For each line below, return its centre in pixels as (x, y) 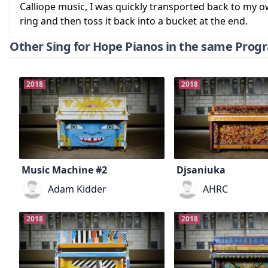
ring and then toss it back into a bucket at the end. (134, 21)
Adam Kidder (77, 189)
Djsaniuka (201, 170)
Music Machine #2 (64, 170)
